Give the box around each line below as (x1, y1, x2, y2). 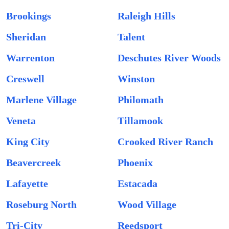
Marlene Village (6, 94, 77, 105)
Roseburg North (6, 199, 77, 210)
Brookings (6, 10, 51, 21)
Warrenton (6, 52, 55, 63)
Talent (118, 31, 145, 42)
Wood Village (118, 199, 176, 210)
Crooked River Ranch (118, 136, 213, 147)
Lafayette (6, 178, 48, 189)
